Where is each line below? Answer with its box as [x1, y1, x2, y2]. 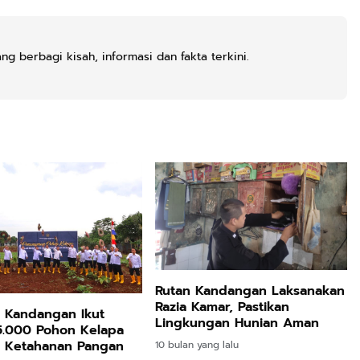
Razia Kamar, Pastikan [155, 297, 290, 317]
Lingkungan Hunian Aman [155, 313, 320, 333]
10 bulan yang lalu [155, 337, 239, 352]
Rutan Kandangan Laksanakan [155, 280, 346, 301]
